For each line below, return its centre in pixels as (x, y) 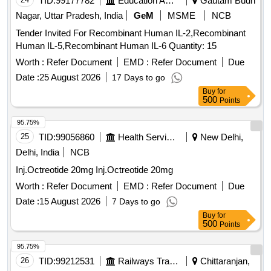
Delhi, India (38, 152)
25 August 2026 (70, 77)
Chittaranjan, (224, 261)
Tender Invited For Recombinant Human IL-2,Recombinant (131, 33)
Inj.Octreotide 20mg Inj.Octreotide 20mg (134, 170)
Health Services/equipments (171, 137)
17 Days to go (139, 78)
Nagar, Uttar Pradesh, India (69, 16)
